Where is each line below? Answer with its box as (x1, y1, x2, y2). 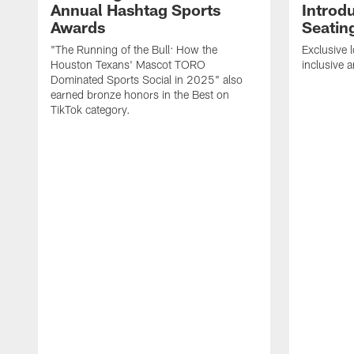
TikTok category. (51, 103, 130, 117)
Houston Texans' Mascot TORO (51, 58, 205, 72)
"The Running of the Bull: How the (51, 43, 217, 57)
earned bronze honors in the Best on (51, 88, 229, 102)
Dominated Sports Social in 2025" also (51, 73, 243, 87)
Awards (51, 17, 105, 37)
